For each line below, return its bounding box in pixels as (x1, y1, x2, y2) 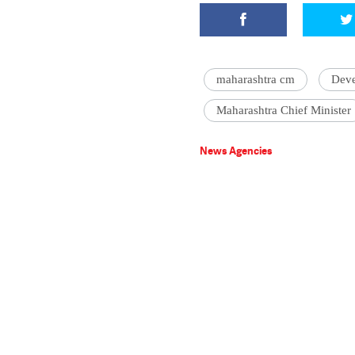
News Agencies (200, 143, 273, 158)
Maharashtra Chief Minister (216, 104, 351, 116)
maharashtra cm (216, 73, 295, 86)
